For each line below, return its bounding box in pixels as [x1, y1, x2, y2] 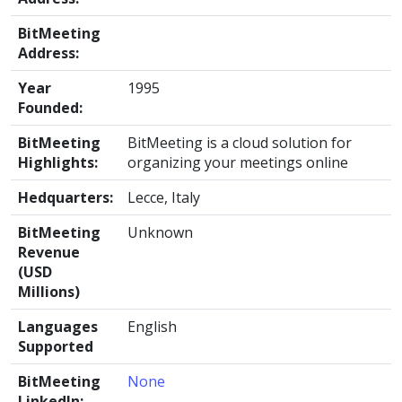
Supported [18, 336, 93, 356]
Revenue [18, 242, 80, 262]
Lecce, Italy [127, 188, 200, 207]
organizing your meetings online [127, 153, 348, 172]
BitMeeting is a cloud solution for [127, 133, 352, 153]
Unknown [127, 223, 193, 242]
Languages [18, 317, 98, 336]
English [127, 317, 177, 336]
